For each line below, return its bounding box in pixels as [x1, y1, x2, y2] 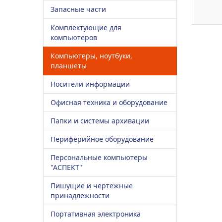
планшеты [51, 61, 87, 70]
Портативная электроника [51, 209, 141, 219]
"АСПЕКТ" [51, 163, 82, 172]
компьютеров [51, 33, 97, 42]
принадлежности [51, 191, 110, 200]
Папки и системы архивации [51, 116, 149, 125]
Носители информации [51, 79, 130, 89]
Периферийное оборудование [51, 134, 154, 144]
